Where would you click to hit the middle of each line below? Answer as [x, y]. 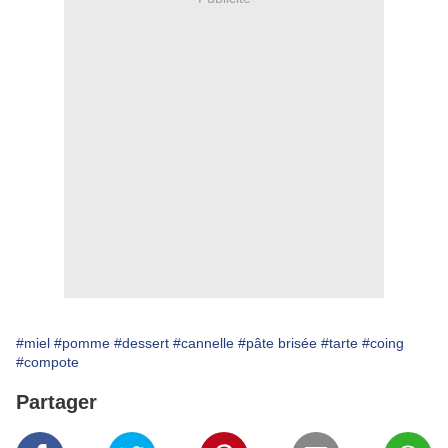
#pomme [82, 343]
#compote [47, 362]
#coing [383, 343]
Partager [56, 402]
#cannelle [203, 343]
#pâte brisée [277, 343]
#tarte [339, 343]
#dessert [141, 343]
